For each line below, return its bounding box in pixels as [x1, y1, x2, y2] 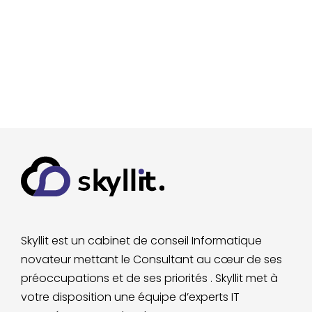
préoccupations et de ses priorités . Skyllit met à [21, 270, 278, 286]
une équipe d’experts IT [114, 288, 240, 305]
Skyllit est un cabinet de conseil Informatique [21, 232, 262, 249]
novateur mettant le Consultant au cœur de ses [21, 251, 282, 267]
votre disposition [21, 288, 114, 305]
